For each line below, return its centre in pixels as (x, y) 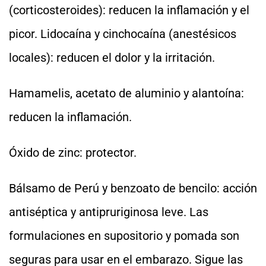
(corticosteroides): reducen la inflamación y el (129, 10)
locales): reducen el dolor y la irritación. (112, 58)
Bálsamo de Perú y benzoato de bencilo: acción (133, 188)
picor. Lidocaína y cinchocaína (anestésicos (123, 34)
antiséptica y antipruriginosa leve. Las (109, 212)
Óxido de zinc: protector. (73, 153)
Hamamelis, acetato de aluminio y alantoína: (126, 93)
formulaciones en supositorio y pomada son (124, 236)
